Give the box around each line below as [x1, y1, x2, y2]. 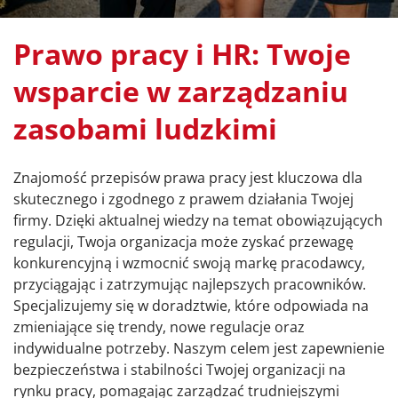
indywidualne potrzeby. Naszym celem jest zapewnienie [13, 338, 385, 359]
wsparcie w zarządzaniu [13, 72, 348, 110]
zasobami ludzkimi [13, 109, 277, 147]
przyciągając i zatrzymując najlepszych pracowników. [13, 275, 366, 295]
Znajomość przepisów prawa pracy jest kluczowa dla [13, 168, 362, 188]
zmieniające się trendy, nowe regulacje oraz [13, 317, 305, 338]
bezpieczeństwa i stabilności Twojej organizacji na [13, 360, 346, 380]
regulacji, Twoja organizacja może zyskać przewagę [13, 232, 354, 252]
